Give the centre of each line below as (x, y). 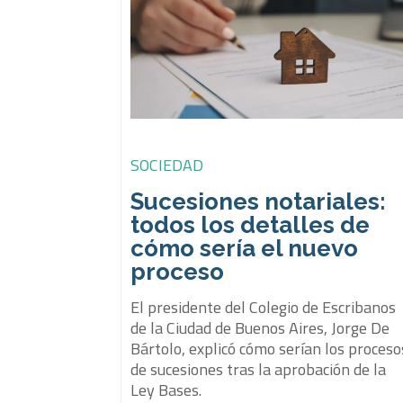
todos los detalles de (251, 224)
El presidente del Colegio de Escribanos (264, 307)
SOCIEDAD (167, 165)
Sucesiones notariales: (259, 201)
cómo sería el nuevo (245, 248)
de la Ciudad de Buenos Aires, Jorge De (260, 327)
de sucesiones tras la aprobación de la (259, 369)
